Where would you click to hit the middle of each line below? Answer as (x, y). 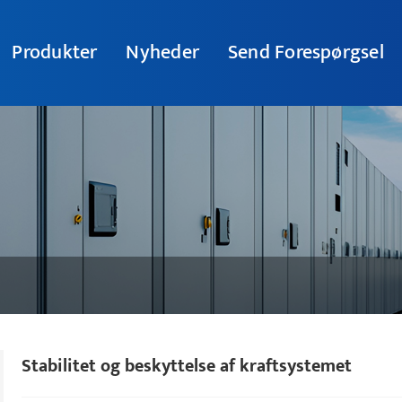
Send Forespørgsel (306, 52)
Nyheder (162, 52)
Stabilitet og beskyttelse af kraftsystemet (187, 367)
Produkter (55, 52)
